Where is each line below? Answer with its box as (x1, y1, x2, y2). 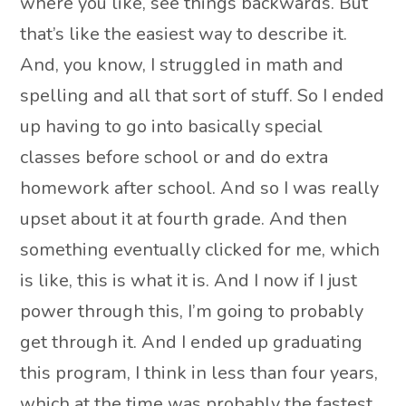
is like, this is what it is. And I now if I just (20, 267, 358, 293)
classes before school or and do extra (20, 144, 329, 169)
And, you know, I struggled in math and (20, 52, 344, 77)
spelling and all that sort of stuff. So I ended (20, 82, 385, 108)
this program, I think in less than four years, (20, 360, 379, 385)
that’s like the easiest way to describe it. (20, 21, 348, 46)
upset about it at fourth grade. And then (20, 206, 348, 231)
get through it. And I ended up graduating (20, 329, 363, 354)
